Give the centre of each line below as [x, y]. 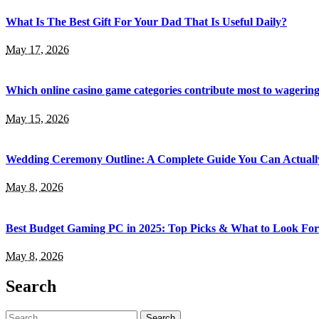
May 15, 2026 [37, 118]
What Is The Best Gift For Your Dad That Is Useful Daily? [146, 21]
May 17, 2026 [37, 50]
